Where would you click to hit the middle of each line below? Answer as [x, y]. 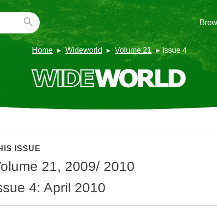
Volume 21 [133, 50]
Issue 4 [175, 50]
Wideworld [84, 50]
